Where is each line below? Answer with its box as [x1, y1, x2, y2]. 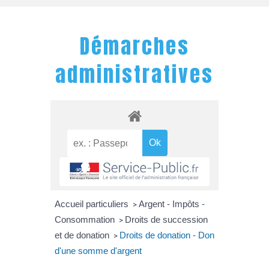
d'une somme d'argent [54, 245, 142, 256]
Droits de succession [124, 214, 208, 225]
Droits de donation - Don [119, 229, 214, 240]
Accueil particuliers [54, 198, 131, 209]
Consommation [54, 214, 117, 225]
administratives [55, 58, 214, 89]
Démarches [79, 30, 190, 61]
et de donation [54, 229, 112, 240]
